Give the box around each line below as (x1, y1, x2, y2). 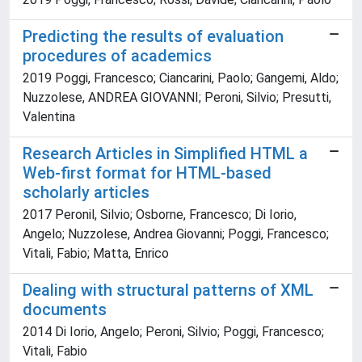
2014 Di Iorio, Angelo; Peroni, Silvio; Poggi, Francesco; (23, 324, 324, 340)
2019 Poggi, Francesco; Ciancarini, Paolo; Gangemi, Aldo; (23, 70, 339, 86)
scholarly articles (23, 183, 149, 203)
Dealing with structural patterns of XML (23, 280, 314, 301)
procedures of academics (23, 46, 212, 66)
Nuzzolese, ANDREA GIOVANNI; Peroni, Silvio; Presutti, (23, 90, 331, 106)
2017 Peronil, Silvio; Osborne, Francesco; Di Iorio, (23, 207, 297, 223)
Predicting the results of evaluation (23, 27, 284, 47)
